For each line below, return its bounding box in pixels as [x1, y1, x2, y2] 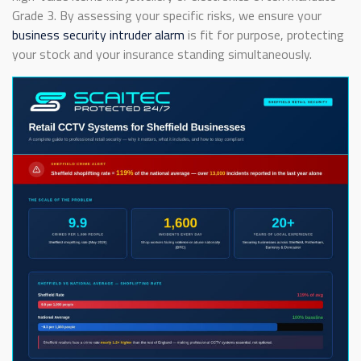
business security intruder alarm [12, 25, 185, 45]
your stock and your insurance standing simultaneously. [12, 44, 312, 64]
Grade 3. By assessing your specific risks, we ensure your [12, 6, 322, 26]
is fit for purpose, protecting [185, 25, 344, 45]
